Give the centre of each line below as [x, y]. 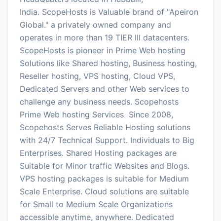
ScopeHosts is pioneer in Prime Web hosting [103, 50]
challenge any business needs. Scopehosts [99, 101]
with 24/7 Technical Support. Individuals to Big [107, 140]
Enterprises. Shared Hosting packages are [98, 153]
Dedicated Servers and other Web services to [105, 89]
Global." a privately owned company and [95, 24]
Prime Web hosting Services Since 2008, [96, 114]
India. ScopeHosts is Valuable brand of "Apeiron [109, 12]
